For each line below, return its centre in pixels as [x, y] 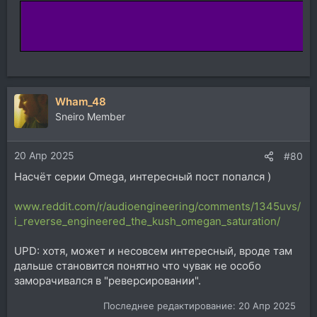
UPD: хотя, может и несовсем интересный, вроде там [153, 250]
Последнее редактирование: [171, 306]
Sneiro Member [90, 116]
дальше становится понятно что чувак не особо [138, 265]
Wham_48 [81, 102]
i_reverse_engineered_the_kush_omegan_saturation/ [147, 221]
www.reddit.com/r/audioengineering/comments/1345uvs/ [157, 206]
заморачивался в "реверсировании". [108, 280]
